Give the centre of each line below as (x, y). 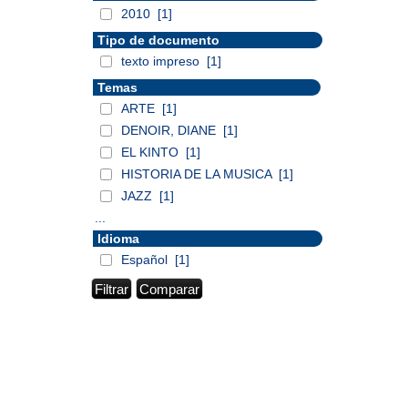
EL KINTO (152, 152)
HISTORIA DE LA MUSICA (198, 174)
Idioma (118, 239)
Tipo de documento (158, 40)
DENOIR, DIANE (170, 130)
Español (146, 260)
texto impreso (162, 61)
